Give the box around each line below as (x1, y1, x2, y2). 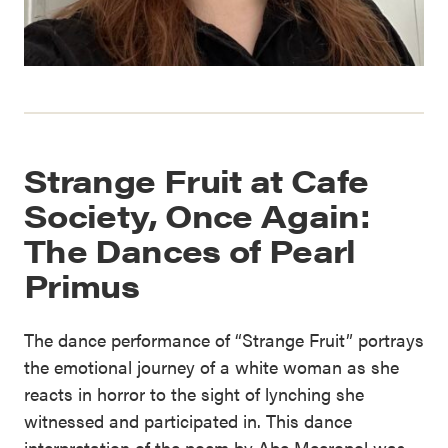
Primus (24, 262, 140, 308)
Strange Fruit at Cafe (24, 157, 369, 203)
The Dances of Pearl (24, 227, 356, 273)
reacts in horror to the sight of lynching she (24, 381, 364, 407)
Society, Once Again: (24, 192, 371, 238)
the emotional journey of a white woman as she (24, 354, 399, 380)
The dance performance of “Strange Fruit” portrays (24, 327, 424, 353)
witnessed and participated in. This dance (24, 408, 352, 434)
